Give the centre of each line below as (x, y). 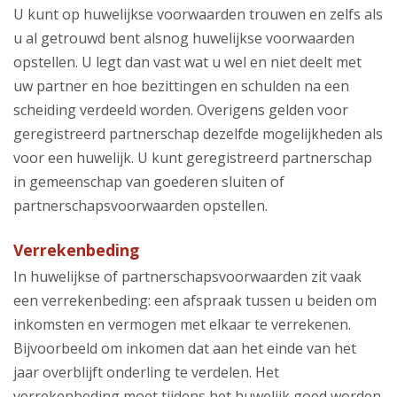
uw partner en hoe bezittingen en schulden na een (181, 86)
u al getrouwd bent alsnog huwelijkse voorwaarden (184, 38)
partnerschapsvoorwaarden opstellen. (140, 205)
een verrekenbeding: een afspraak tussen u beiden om (195, 300)
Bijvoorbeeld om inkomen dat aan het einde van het (185, 348)
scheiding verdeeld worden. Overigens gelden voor (181, 109)
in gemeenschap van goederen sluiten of (149, 181)
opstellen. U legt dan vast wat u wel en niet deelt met (187, 62)
